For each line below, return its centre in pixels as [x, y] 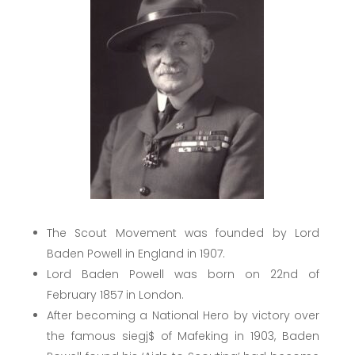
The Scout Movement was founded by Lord [183, 233]
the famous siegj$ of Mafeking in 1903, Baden [183, 336]
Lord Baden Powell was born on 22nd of [183, 274]
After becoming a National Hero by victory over [183, 315]
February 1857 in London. [115, 294]
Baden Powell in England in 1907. [136, 253]
